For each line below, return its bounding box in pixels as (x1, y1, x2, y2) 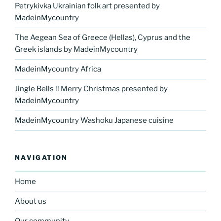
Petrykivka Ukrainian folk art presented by (15, 1, 160, 10)
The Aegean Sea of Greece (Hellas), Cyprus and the (15, 33, 190, 42)
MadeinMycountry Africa (15, 65, 101, 74)
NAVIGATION (15, 153, 68, 161)
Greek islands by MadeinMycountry (15, 45, 138, 54)
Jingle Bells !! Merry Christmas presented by (15, 84, 168, 93)
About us (15, 196, 46, 206)
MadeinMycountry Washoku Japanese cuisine (15, 116, 174, 125)
